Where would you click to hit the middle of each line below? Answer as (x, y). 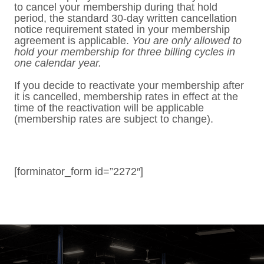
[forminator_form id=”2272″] (79, 171)
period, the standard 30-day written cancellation (126, 18)
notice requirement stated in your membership (122, 29)
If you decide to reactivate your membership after (129, 85)
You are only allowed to (187, 41)
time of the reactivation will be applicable (109, 108)
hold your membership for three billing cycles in (125, 52)
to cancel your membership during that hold (116, 7)
